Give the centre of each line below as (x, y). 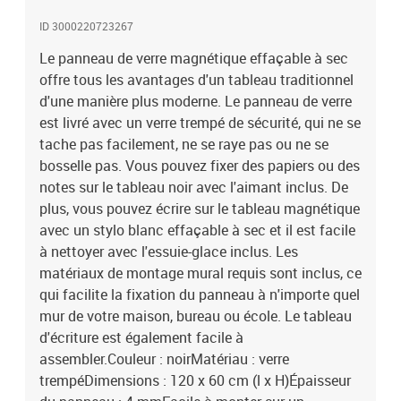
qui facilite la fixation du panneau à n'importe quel (200, 294)
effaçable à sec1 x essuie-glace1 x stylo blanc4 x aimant (171, 36)
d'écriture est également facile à (141, 337)
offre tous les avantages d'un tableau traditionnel (196, 80)
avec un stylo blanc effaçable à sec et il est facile (197, 230)
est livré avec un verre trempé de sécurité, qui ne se (200, 123)
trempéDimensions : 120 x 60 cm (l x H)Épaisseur (195, 380)
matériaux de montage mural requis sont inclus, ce (200, 273)
